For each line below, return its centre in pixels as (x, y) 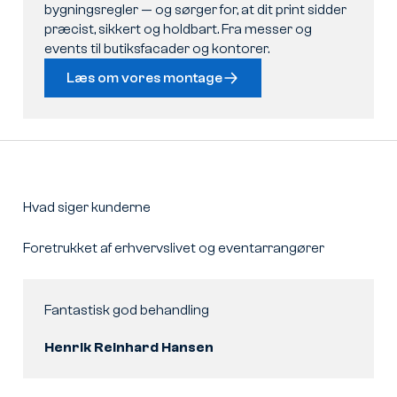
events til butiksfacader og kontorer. (156, 49)
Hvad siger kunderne (86, 208)
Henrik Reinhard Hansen (128, 348)
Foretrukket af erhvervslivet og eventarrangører (173, 249)
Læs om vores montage (144, 78)
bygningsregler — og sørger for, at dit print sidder (195, 10)
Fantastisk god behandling (126, 311)
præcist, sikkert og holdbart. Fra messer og (178, 30)
